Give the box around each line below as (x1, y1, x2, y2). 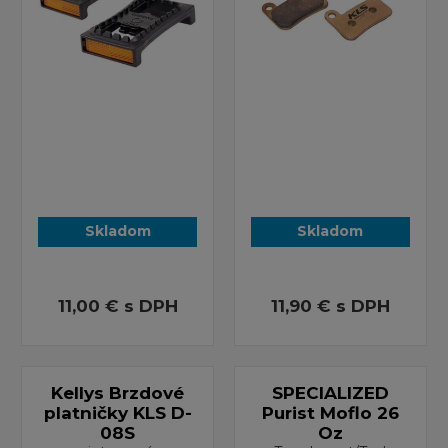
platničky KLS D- (43, 402, 192, 423)
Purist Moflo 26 (261, 402, 399, 423)
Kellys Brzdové (51, 382, 185, 403)
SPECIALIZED (271, 382, 389, 403)
